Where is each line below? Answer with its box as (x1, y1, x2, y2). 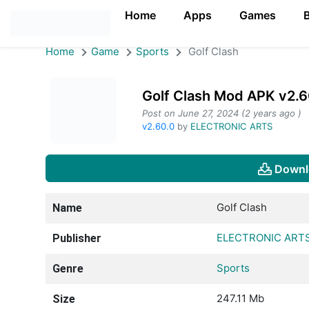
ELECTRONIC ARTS (190, 121, 273, 132)
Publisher (52, 231, 101, 245)
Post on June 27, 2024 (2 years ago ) (142, 108, 302, 119)
